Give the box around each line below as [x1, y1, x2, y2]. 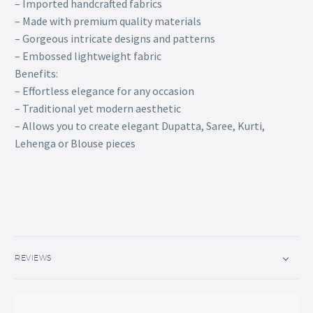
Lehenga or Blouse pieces [15, 136, 136, 150]
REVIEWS [15, 252, 52, 262]
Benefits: [15, 66, 58, 80]
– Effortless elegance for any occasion [15, 83, 194, 98]
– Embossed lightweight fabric [15, 48, 161, 63]
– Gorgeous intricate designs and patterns [15, 31, 215, 45]
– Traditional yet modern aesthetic [15, 101, 181, 115]
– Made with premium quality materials [15, 13, 201, 28]
